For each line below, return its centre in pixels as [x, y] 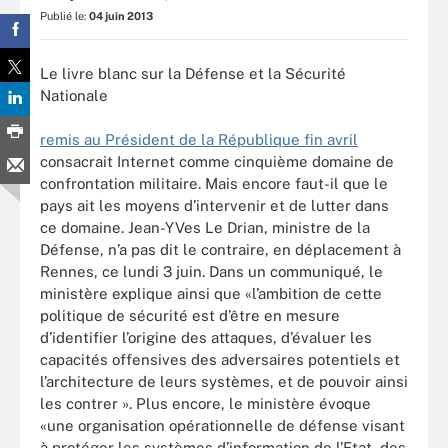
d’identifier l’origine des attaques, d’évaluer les [206, 337]
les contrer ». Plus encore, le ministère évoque [205, 403]
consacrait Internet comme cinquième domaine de [217, 161]
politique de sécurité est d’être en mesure [190, 315]
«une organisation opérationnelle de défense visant [222, 425]
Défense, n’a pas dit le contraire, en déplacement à [220, 249]
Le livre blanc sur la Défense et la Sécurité [193, 73]
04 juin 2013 [121, 16]
